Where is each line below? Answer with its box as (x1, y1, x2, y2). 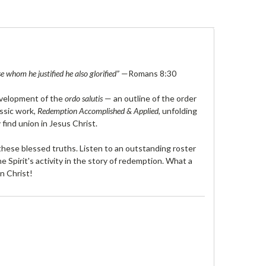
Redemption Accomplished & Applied (37, 105, 159, 116)
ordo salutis (65, 93, 103, 103)
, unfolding (159, 105, 198, 116)
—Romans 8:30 (119, 68, 177, 78)
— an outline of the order (103, 93, 197, 103)
